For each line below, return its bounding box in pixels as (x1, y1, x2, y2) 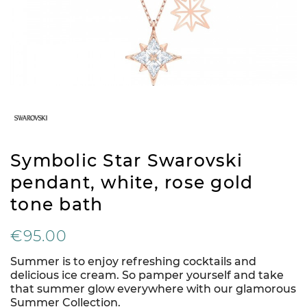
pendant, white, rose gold (10, 172, 254, 193)
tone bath (10, 194, 103, 214)
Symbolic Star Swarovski (10, 150, 243, 171)
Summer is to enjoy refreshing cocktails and (10, 255, 256, 268)
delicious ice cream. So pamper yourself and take (10, 269, 284, 282)
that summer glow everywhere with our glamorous (10, 282, 296, 295)
